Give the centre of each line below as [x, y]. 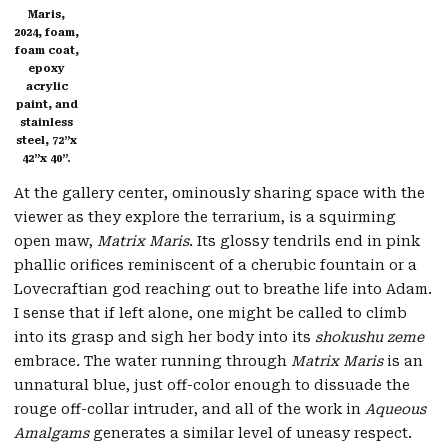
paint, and [46, 105]
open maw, [55, 241]
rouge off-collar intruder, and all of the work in [189, 409]
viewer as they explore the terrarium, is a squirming [205, 217]
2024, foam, [46, 33]
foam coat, [46, 51]
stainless [46, 123]
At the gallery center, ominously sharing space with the [219, 193]
